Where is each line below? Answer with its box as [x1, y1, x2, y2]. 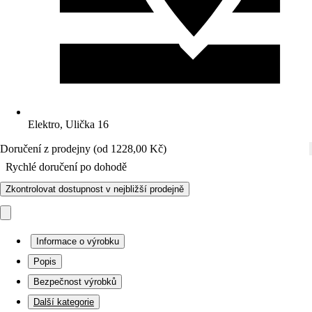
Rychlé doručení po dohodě [6, 161, 127, 173]
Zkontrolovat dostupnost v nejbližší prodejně [6, 184, 184, 194]
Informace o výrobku [36, 236, 119, 247]
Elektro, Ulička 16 [28, 118, 109, 130]
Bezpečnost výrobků [33, 276, 116, 287]
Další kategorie [33, 297, 94, 307]
